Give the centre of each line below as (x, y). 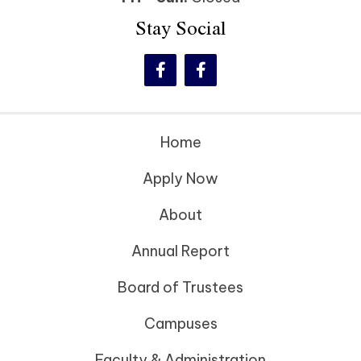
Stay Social (180, 27)
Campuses (180, 324)
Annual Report (180, 251)
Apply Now (180, 179)
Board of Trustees (180, 288)
